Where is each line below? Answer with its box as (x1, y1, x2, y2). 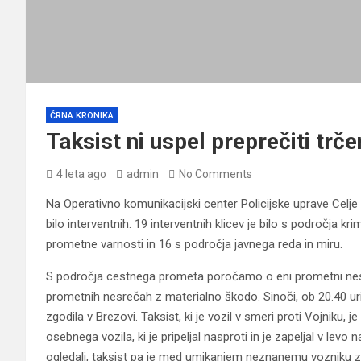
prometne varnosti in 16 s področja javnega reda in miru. (46, 236, 342, 251)
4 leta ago (56, 167, 106, 180)
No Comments (179, 167, 252, 180)
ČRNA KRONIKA (50, 110, 114, 121)
